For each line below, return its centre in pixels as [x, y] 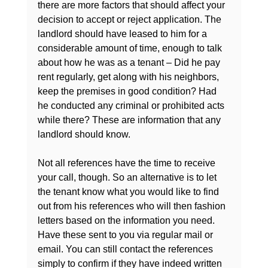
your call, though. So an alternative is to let [128, 178]
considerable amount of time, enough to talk [131, 48]
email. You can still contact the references [126, 249]
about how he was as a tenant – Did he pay [130, 63]
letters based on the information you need [125, 221]
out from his [63, 206]
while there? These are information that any [130, 120]
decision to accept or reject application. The [130, 20]
